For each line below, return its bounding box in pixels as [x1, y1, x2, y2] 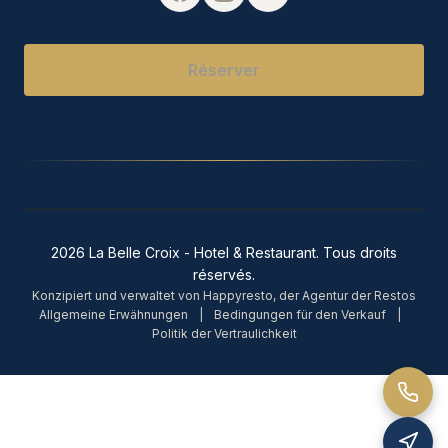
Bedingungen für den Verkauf [214, 307, 386, 323]
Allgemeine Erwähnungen [39, 307, 188, 323]
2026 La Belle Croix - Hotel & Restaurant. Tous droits [51, 244, 397, 262]
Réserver [188, 60, 260, 81]
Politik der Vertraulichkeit [151, 326, 297, 342]
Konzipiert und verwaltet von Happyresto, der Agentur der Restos [32, 288, 416, 304]
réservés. [193, 266, 255, 284]
